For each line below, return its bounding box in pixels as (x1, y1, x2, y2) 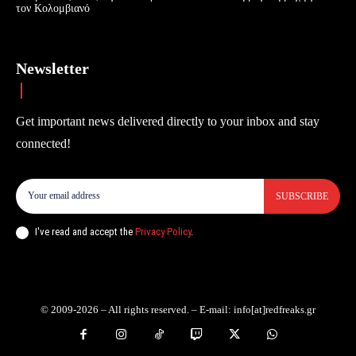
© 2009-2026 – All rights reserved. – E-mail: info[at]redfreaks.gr (41, 303, 315, 315)
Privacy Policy (135, 226, 191, 238)
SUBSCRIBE (276, 190, 328, 202)
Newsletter (16, 59, 89, 77)
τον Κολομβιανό (16, 2, 90, 14)
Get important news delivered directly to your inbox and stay (16, 114, 319, 128)
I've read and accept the (35, 226, 135, 238)
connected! (16, 136, 71, 150)
